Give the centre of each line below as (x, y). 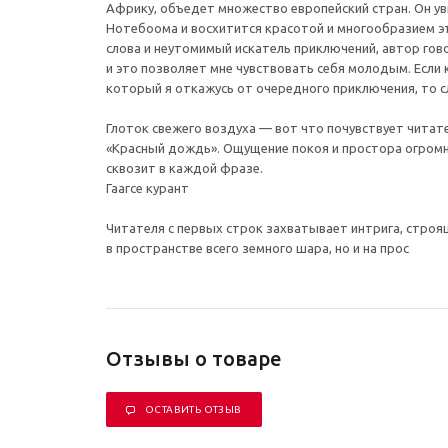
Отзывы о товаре (194, 358)
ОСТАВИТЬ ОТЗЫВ (193, 409)
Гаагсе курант (147, 187)
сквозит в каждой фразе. (184, 167)
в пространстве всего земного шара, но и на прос (257, 247)
